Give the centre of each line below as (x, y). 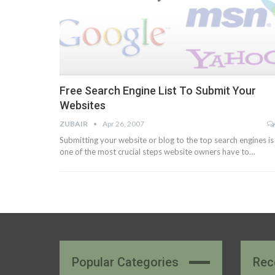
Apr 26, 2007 (123, 124)
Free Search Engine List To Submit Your (158, 91)
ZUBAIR (74, 124)
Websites (83, 106)
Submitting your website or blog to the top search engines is (167, 140)
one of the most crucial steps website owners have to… (157, 152)
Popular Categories (125, 262)
